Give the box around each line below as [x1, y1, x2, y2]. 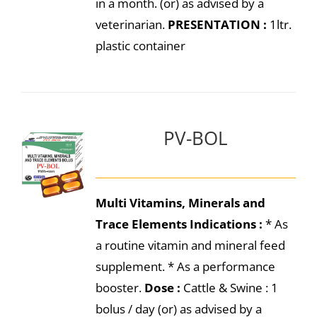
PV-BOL [163, 126, 228, 150]
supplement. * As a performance [95, 258, 275, 275]
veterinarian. [95, 16, 168, 33]
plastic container [95, 38, 185, 54]
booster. [95, 279, 144, 296]
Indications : [189, 216, 263, 232]
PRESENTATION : [167, 16, 267, 33]
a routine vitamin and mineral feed [95, 237, 285, 253]
